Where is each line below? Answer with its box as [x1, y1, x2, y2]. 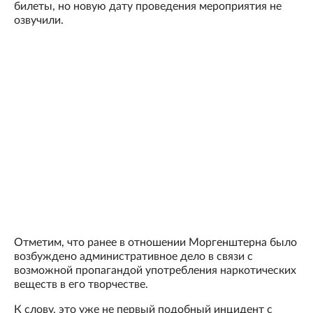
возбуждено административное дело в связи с [14, 251, 253, 263]
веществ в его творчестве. [14, 279, 148, 291]
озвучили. [14, 15, 64, 27]
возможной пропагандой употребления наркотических [14, 265, 296, 277]
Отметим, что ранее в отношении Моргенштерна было [14, 237, 297, 249]
